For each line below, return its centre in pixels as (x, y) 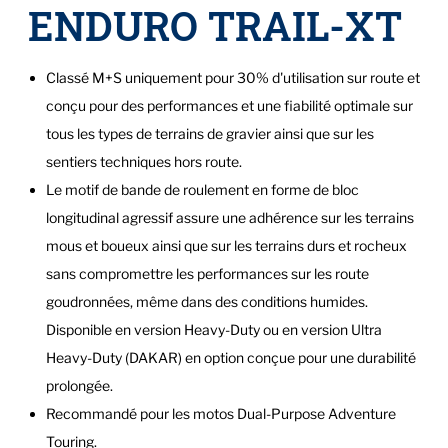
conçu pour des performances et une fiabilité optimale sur (229, 106)
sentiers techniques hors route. (144, 162)
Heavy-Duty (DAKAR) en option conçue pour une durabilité (231, 358)
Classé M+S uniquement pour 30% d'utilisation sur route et (233, 78)
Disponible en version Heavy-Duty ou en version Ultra (214, 330)
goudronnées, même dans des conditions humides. (207, 302)
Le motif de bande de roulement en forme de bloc (202, 190)
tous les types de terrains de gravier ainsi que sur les (210, 134)
